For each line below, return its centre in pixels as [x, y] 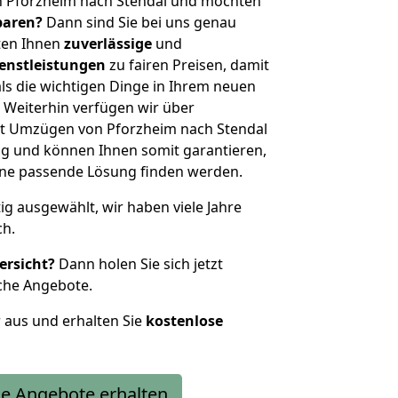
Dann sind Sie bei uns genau [139, 22]
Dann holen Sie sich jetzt [139, 264]
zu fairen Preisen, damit [187, 65]
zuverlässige [108, 44]
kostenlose [184, 321]
